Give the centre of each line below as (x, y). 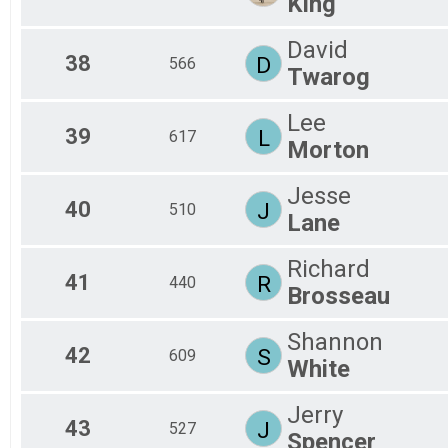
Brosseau (338, 295)
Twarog (328, 76)
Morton (328, 149)
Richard (328, 268)
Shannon (335, 341)
